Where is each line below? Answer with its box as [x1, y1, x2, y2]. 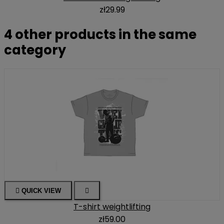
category [4, 40, 66, 59]
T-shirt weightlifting [73, 200, 150, 212]
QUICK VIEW [21, 186, 61, 194]
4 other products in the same [4, 25, 196, 43]
